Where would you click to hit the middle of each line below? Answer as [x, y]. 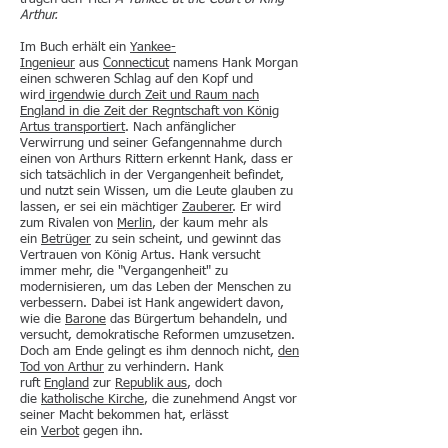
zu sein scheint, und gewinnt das [186, 239]
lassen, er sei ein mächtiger [101, 207]
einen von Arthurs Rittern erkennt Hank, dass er [156, 159]
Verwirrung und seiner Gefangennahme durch [151, 143]
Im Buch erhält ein [75, 47]
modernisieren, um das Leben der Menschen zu [155, 287]
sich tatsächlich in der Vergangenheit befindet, [152, 175]
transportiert [89, 127]
